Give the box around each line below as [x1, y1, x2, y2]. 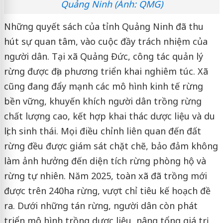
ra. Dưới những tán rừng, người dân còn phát [3, 199, 198, 212]
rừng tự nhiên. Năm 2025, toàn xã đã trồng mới [3, 169, 207, 182]
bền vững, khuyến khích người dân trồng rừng [3, 95, 202, 107]
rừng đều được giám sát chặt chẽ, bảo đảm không [3, 139, 218, 152]
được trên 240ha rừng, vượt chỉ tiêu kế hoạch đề [3, 184, 211, 197]
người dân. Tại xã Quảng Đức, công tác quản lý [3, 50, 203, 62]
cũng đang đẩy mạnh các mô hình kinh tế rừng [3, 80, 203, 92]
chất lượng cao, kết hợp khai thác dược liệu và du [3, 110, 215, 122]
